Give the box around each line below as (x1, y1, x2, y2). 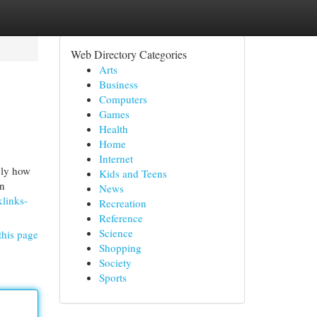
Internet (98, 151, 133, 166)
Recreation (98, 196, 146, 210)
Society (98, 255, 132, 270)
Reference (98, 211, 143, 225)
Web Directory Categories (70, 47, 187, 62)
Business (98, 77, 138, 91)
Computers (98, 92, 147, 106)
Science (98, 226, 133, 240)
